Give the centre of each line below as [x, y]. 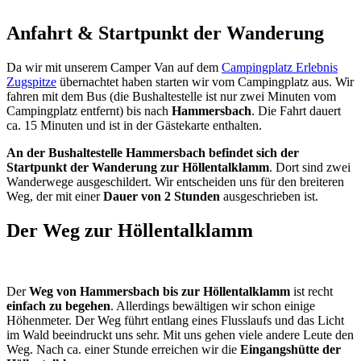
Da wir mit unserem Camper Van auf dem [114, 67]
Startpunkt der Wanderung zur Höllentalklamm [138, 167]
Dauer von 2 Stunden [163, 196]
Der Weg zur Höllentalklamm [130, 230]
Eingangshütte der [290, 350]
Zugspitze [31, 81]
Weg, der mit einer [55, 196]
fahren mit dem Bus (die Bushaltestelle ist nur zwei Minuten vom [171, 96]
